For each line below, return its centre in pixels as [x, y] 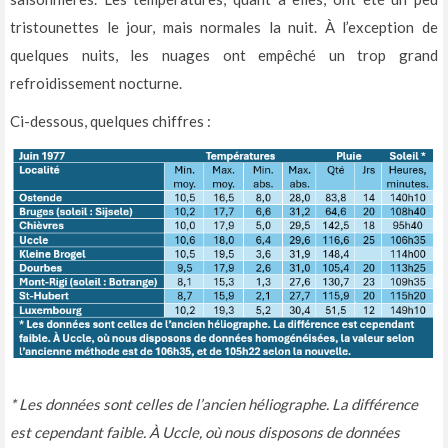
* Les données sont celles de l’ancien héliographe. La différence [214, 404]
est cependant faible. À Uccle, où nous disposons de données [205, 432]
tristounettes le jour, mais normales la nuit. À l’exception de [224, 27]
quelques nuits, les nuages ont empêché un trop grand [224, 55]
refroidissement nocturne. [96, 83]
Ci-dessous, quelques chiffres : [110, 121]
